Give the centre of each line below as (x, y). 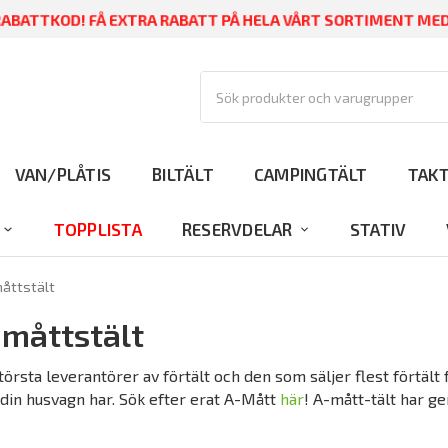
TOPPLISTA (97, 228)
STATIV (378, 228)
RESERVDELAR (237, 228)
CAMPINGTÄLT (310, 173)
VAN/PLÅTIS (63, 173)
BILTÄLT (182, 173)
